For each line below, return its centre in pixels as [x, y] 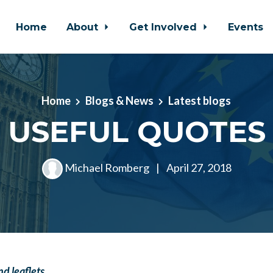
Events [245, 27]
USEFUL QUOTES [136, 131]
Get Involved [164, 27]
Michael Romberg [107, 167]
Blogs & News [120, 101]
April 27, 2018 [198, 167]
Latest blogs [200, 101]
